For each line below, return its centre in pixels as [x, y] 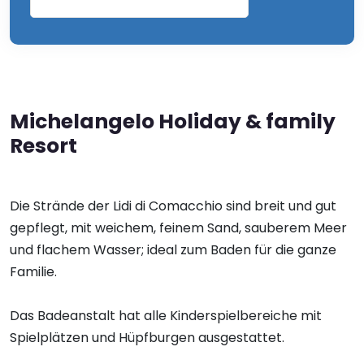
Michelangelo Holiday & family [173, 121]
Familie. [33, 272]
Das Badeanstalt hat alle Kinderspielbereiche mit [166, 316]
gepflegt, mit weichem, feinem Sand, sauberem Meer [178, 228]
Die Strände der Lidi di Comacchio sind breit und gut [173, 206]
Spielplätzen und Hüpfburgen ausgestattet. [147, 338]
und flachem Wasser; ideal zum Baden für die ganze [173, 250]
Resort [43, 146]
